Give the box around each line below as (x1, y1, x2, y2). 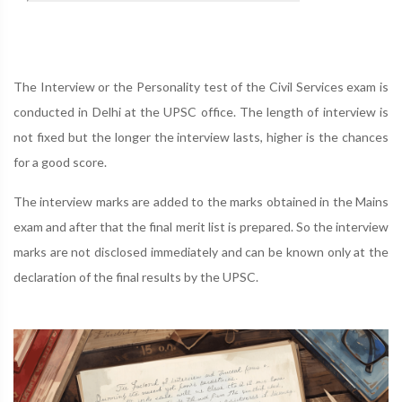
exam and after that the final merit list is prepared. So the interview (13, 219, 389, 234)
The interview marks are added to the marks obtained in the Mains (13, 194, 389, 209)
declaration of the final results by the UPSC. (13, 269, 258, 284)
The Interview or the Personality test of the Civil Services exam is (13, 79, 389, 94)
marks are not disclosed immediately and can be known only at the (13, 244, 389, 259)
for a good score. (13, 154, 107, 170)
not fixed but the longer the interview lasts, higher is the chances (13, 129, 389, 144)
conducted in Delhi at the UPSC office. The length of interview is (13, 104, 389, 119)
